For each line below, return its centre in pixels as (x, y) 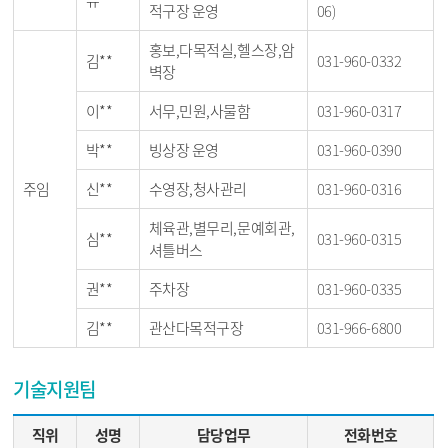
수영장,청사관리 (197, 189)
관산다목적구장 (196, 328)
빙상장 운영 (183, 150)
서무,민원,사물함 (199, 111)
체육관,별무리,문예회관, (221, 228)
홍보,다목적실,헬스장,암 (221, 50)
